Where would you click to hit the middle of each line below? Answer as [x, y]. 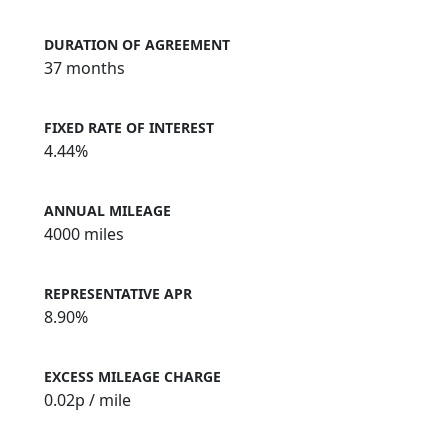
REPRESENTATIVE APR [118, 294]
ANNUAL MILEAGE [107, 211]
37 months [84, 68]
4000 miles [84, 234]
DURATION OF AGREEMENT [137, 45]
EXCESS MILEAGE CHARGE [132, 377]
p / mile [103, 400]
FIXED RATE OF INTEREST [129, 128]
